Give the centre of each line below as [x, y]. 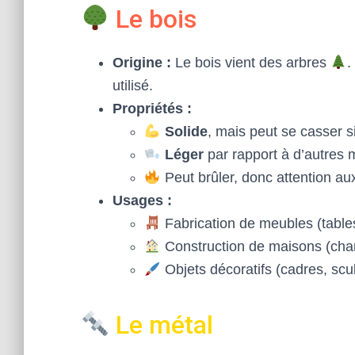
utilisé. [133, 86]
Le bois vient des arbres [251, 63]
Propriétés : [152, 109]
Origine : [142, 63]
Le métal [162, 325]
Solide [186, 132]
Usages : [142, 200]
